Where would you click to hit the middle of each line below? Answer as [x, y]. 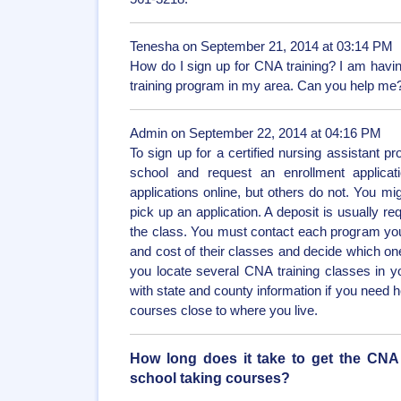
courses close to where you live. [224, 311]
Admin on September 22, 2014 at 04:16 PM [256, 133]
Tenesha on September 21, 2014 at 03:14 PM [261, 47]
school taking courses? [210, 378]
